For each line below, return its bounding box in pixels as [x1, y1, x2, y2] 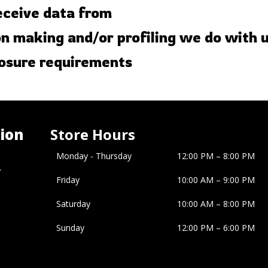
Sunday [56, 222, 85, 233]
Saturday [56, 198, 91, 209]
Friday [56, 174, 80, 185]
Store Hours [50, 124, 136, 144]
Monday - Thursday [56, 150, 132, 162]
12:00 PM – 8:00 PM [177, 150, 255, 162]
